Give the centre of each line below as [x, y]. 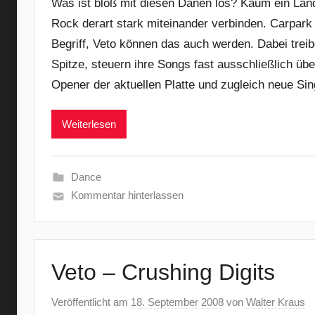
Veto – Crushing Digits [163, 272]
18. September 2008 [177, 302]
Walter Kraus [276, 302]
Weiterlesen [89, 124]
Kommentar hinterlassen [127, 195]
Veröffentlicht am [91, 302]
